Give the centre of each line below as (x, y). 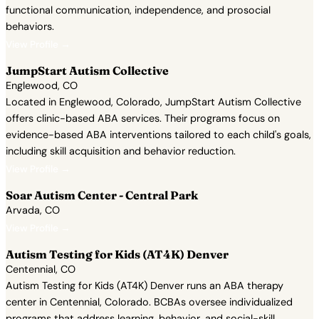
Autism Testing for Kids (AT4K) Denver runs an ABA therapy (145, 286)
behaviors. (30, 26)
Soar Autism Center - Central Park (102, 195)
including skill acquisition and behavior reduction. (121, 151)
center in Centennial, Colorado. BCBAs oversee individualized (149, 302)
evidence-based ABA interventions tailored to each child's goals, (158, 135)
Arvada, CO (33, 210)
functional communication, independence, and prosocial (138, 10)
